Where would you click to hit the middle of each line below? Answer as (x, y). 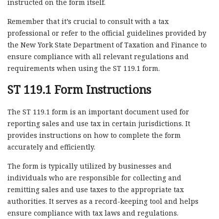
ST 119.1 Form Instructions (79, 89)
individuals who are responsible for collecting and (94, 177)
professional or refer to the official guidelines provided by (107, 33)
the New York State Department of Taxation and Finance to (107, 44)
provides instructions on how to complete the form (94, 135)
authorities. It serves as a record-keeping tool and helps (103, 201)
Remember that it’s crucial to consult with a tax (88, 21)
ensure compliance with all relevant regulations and (98, 56)
